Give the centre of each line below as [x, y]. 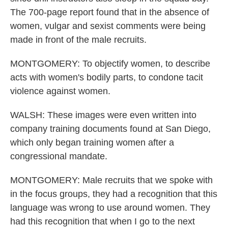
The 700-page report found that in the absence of [110, 12]
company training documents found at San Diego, [110, 129]
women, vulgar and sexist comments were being [108, 26]
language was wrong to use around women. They [110, 208]
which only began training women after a [92, 142]
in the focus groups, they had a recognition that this [114, 194]
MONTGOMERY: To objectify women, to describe [110, 64]
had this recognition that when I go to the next [103, 221]
